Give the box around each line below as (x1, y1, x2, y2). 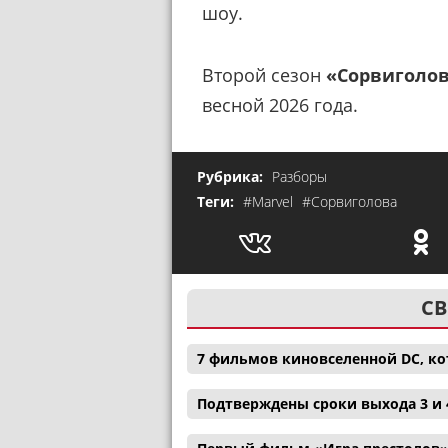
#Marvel (243, 192, 297, 212)
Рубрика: (197, 167, 267, 187)
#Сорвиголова (302, 192, 397, 212)
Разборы (272, 167, 327, 187)
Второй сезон (202, 62, 326, 87)
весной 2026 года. (202, 92, 358, 117)
